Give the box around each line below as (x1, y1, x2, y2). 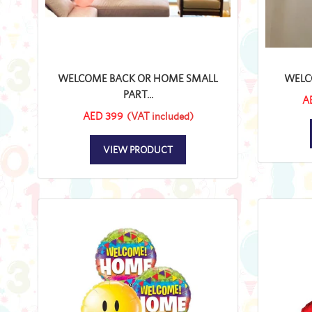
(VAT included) (126, 109, 194, 122)
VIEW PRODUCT (103, 143, 173, 155)
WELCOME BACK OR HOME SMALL (58, 72, 218, 84)
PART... (123, 88, 153, 100)
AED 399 (82, 109, 123, 122)
